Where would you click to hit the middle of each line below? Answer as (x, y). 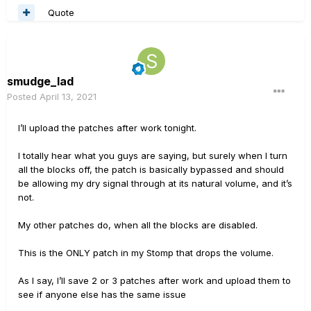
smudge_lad (40, 82)
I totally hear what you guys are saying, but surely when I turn (153, 156)
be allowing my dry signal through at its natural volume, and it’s (155, 184)
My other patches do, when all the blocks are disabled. (139, 225)
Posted (23, 97)
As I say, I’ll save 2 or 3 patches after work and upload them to (154, 281)
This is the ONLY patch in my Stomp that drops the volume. (147, 253)
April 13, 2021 (68, 97)
